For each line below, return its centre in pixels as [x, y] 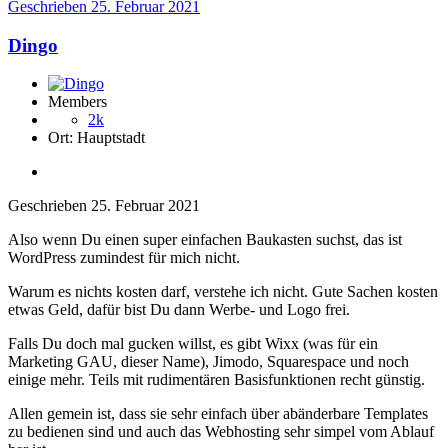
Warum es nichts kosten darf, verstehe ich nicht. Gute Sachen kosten [223, 292]
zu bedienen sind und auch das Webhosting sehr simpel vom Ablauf [221, 432]
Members [77, 102]
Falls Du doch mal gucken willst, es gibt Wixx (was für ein [193, 344]
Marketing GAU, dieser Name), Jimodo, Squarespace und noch [208, 362]
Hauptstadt [111, 138]
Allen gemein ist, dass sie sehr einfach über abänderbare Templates [218, 414]
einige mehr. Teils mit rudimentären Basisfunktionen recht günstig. [216, 380]
